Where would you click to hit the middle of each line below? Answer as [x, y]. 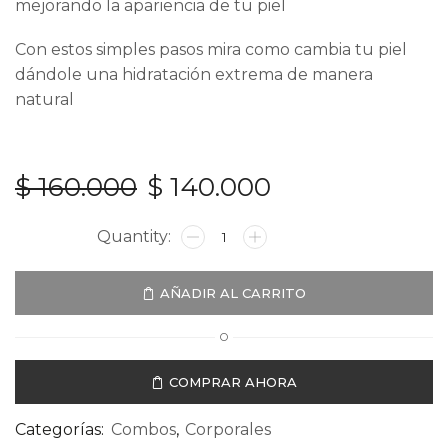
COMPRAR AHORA [233, 381]
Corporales [228, 430]
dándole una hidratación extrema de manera [194, 74]
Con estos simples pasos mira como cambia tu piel [211, 49]
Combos [143, 430]
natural [44, 99]
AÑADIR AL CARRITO [233, 292]
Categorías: [61, 430]
